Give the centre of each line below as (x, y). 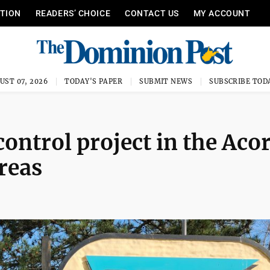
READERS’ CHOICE (73, 13)
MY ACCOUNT (222, 13)
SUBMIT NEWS (166, 81)
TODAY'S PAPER (94, 81)
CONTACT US (152, 13)
